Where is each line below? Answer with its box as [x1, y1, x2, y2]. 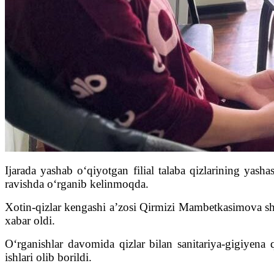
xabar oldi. [5, 214, 55, 228]
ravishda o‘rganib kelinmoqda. [5, 177, 149, 191]
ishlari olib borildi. [5, 251, 92, 264]
